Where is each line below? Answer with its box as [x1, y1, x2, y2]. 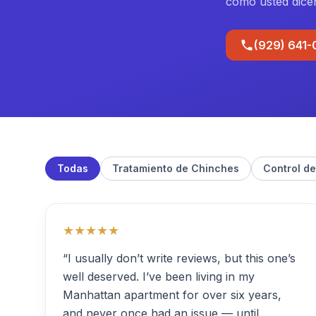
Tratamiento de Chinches [112, 162, 239, 174]
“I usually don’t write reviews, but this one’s [63, 251, 296, 265]
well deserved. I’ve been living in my [63, 269, 255, 284]
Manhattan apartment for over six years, [63, 288, 281, 302]
